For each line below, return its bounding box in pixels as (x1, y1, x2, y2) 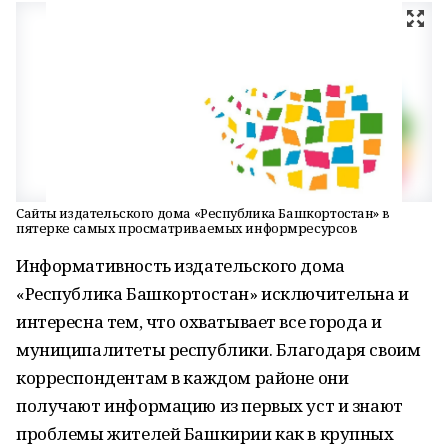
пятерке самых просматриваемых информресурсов (16, 219, 358, 237)
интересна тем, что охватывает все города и (16, 310, 382, 333)
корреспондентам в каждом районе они (16, 366, 349, 389)
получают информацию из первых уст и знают (16, 394, 403, 417)
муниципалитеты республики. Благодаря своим (16, 338, 421, 361)
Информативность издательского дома (16, 254, 345, 277)
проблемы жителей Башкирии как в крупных (16, 422, 394, 445)
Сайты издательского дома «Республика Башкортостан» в (16, 204, 390, 222)
